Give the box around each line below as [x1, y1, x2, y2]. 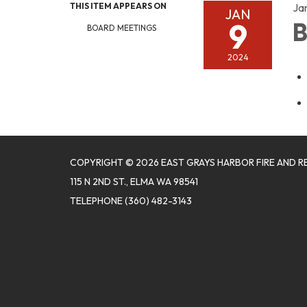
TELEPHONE [70, 195, 123, 207]
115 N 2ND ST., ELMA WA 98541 [70, 175, 198, 188]
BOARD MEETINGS [87, 23, 156, 33]
